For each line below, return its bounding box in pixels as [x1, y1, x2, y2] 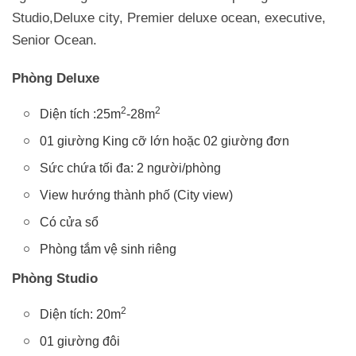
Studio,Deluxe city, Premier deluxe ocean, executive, [12, 10, 326, 26]
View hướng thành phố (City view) [40, 188, 233, 203]
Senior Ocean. [12, 33, 97, 48]
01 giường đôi [40, 335, 120, 349]
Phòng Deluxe [12, 71, 99, 87]
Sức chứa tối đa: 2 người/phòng [40, 161, 221, 176]
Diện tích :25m [40, 107, 121, 122]
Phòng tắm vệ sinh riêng [40, 242, 176, 257]
